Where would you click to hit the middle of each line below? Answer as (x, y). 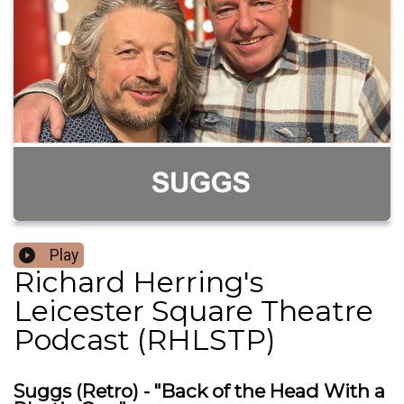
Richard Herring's (138, 282)
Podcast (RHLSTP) (145, 340)
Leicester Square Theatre (193, 311)
